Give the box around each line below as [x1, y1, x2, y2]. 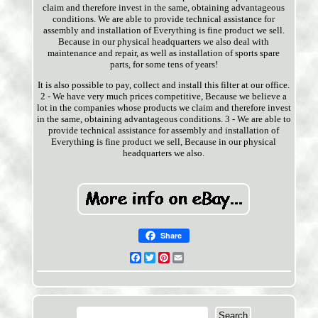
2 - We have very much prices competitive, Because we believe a [40, 91, 287, 102]
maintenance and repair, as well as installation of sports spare [48, 48, 280, 59]
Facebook [141, 252, 180, 263]
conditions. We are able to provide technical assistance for [53, 13, 275, 25]
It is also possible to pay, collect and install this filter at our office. [38, 79, 290, 91]
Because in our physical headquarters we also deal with [58, 36, 270, 48]
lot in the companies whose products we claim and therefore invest [36, 102, 291, 114]
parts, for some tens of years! [109, 59, 218, 70]
